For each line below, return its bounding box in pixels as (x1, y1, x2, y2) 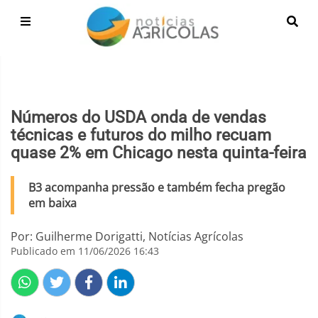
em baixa (28, 195, 77, 211)
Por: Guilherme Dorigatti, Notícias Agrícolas (11, 229, 243, 244)
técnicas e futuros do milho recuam (11, 126, 271, 145)
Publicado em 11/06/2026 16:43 (11, 244, 159, 258)
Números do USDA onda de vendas (11, 108, 266, 127)
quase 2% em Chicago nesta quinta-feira (11, 143, 307, 163)
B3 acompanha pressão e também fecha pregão (28, 180, 285, 195)
